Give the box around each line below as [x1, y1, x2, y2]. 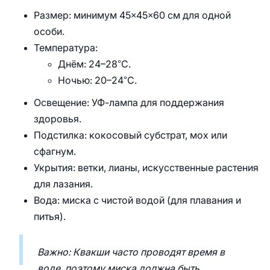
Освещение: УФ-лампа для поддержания [34, 98, 224, 108]
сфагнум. [34, 146, 76, 157]
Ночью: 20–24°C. [58, 75, 137, 86]
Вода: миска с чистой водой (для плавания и [34, 195, 241, 206]
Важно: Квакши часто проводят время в [37, 247, 225, 257]
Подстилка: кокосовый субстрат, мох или [34, 130, 227, 140]
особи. [34, 27, 64, 37]
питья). [34, 212, 66, 222]
